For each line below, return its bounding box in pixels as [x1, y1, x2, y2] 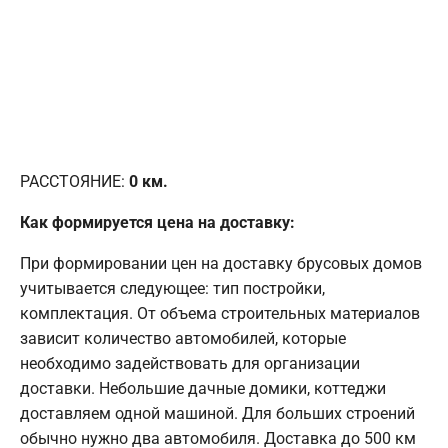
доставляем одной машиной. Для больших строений [20, 403, 415, 423]
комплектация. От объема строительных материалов [20, 303, 420, 323]
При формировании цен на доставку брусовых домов [20, 253, 422, 273]
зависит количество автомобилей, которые [20, 328, 346, 348]
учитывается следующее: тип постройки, [20, 278, 325, 298]
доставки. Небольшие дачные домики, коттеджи [20, 378, 386, 398]
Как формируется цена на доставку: [20, 212, 295, 232]
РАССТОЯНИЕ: [20, 171, 129, 191]
